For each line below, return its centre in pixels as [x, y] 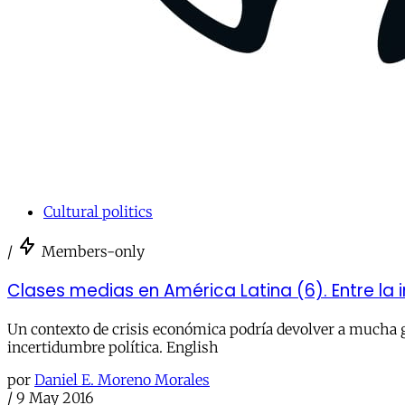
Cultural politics [98, 211]
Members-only [93, 251]
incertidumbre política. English [113, 348]
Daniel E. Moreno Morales [122, 380]
